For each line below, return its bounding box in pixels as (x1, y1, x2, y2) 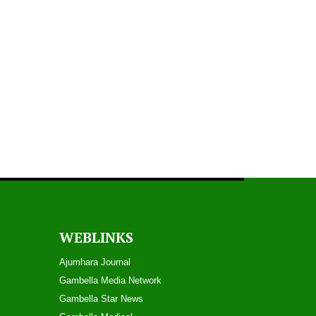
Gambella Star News (59, 293, 143, 304)
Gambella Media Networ (59, 275, 157, 286)
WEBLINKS (59, 228, 133, 247)
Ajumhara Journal (59, 257, 130, 267)
